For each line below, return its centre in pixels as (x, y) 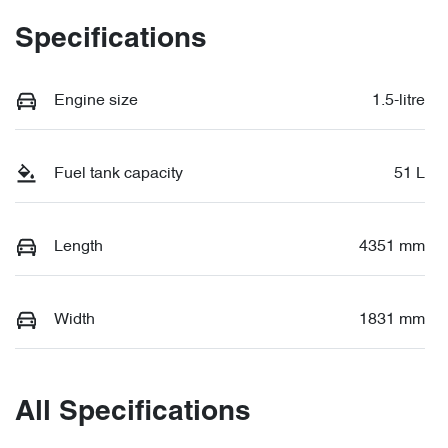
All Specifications (133, 412)
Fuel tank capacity (118, 173)
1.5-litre (398, 100)
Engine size (96, 100)
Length (78, 246)
